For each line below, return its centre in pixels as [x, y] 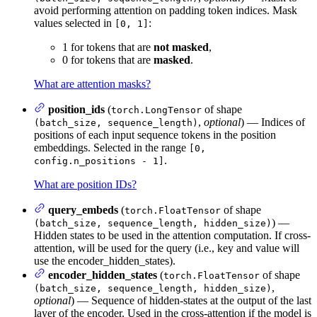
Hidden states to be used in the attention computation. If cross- [172, 235]
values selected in [74, 23]
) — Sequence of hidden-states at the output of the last [191, 300]
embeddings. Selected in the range [111, 147]
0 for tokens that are [108, 59]
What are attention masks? [92, 83]
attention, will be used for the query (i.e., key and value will [167, 248]
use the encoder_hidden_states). [105, 260]
